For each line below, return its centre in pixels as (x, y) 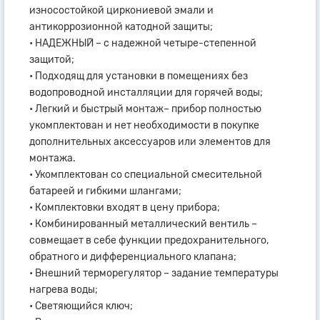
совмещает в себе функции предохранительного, (149, 240)
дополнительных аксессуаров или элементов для (150, 141)
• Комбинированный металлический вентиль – (143, 224)
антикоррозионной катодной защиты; (121, 26)
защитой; (52, 59)
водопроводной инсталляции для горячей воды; (146, 92)
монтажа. (52, 158)
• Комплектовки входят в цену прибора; (125, 207)
